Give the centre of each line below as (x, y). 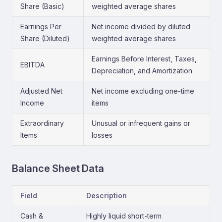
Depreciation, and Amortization (142, 71)
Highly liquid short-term (124, 216)
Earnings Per (41, 27)
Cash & (32, 216)
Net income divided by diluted (141, 27)
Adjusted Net (41, 91)
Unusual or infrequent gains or (141, 123)
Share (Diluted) (45, 38)
